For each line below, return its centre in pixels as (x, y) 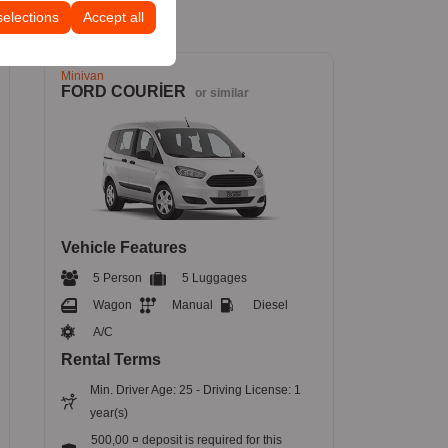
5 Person (117, 277)
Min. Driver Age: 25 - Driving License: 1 (195, 389)
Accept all (113, 16)
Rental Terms (110, 359)
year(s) (108, 412)
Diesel (270, 304)
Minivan (82, 76)
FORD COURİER (125, 92)
